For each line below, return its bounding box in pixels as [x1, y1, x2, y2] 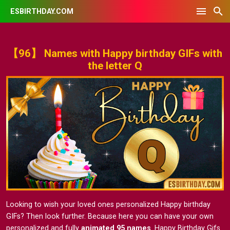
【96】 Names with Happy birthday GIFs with [8, 47, 222, 60]
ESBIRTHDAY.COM [10, 7, 73, 16]
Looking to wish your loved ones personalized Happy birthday [6, 200, 210, 209]
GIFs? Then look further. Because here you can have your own [6, 212, 214, 221]
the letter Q [88, 60, 142, 72]
